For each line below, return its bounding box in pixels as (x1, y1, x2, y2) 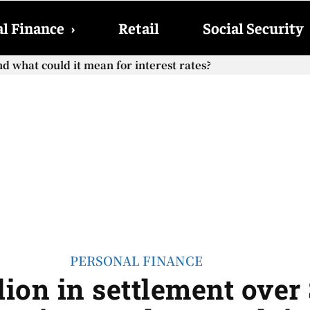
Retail (118, 18, 159, 37)
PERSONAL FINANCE (69, 251, 203, 269)
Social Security (203, 18, 303, 37)
